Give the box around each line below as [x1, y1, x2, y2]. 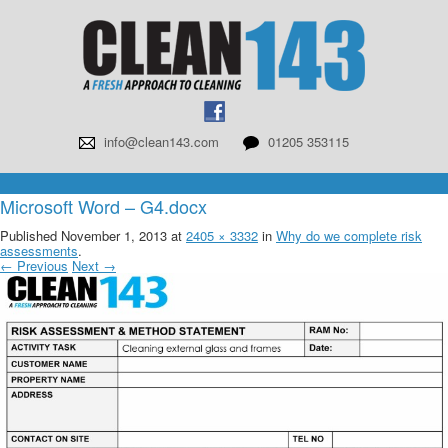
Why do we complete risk [276, 226, 422, 245]
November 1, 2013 [61, 226, 167, 245]
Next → [72, 256, 116, 275]
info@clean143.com [104, 132, 219, 151]
